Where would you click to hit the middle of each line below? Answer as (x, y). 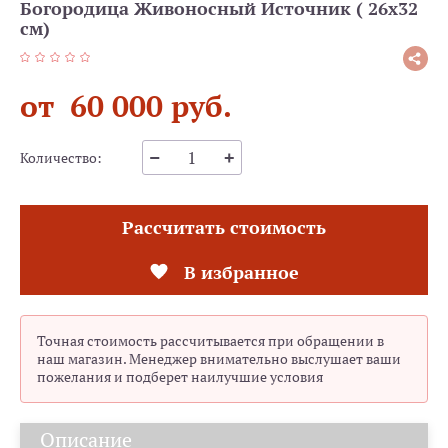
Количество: (61, 157)
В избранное (241, 272)
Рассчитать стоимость (224, 227)
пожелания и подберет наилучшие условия (180, 377)
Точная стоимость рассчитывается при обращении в (210, 341)
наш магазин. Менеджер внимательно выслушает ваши (219, 359)
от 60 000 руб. (126, 105)
